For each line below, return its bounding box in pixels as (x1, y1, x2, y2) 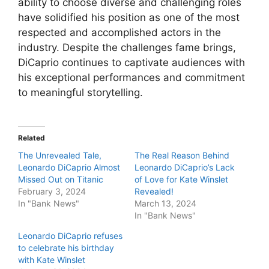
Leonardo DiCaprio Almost (18, 162, 120, 172)
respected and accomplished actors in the (18, 26, 221, 39)
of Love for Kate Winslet (134, 174, 228, 184)
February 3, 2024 (18, 186, 86, 196)
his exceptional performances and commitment (18, 71, 245, 84)
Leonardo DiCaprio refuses (18, 230, 122, 241)
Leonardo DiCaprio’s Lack (134, 162, 235, 172)
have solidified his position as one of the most (18, 11, 240, 24)
